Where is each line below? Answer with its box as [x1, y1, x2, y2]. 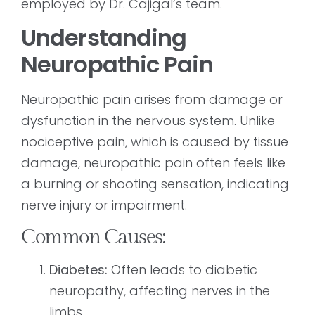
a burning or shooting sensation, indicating [21, 175, 289, 193]
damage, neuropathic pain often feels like [21, 154, 285, 172]
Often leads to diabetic [108, 260, 257, 278]
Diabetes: [49, 260, 108, 278]
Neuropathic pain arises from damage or [21, 91, 283, 109]
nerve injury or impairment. [21, 196, 187, 214]
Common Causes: [21, 224, 165, 249]
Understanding [21, 22, 187, 54]
